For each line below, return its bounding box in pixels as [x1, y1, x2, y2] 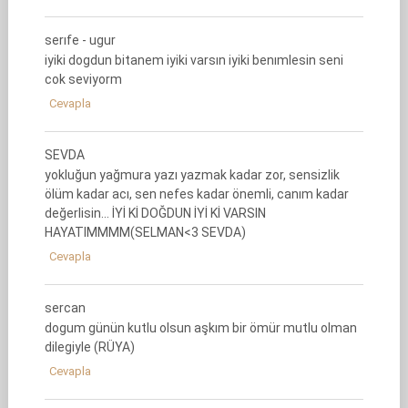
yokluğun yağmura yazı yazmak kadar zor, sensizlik [44, 168, 340, 182]
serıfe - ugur [44, 33, 116, 47]
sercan [44, 301, 86, 315]
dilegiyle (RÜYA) [44, 340, 135, 354]
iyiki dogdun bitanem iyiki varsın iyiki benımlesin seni [44, 53, 343, 67]
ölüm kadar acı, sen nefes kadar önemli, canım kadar [44, 187, 349, 201]
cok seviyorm [44, 72, 122, 87]
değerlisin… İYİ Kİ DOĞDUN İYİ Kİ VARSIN [44, 206, 266, 220]
